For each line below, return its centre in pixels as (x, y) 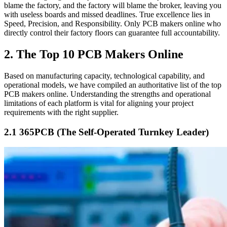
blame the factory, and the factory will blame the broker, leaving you (113, 6)
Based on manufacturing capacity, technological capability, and (104, 75)
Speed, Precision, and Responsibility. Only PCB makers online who (112, 24)
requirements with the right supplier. (61, 112)
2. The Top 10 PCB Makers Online (94, 54)
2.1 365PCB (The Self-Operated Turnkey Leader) (106, 132)
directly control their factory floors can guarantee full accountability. (112, 33)
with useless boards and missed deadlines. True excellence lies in (107, 15)
